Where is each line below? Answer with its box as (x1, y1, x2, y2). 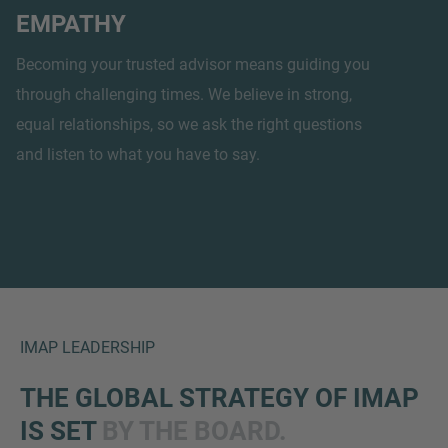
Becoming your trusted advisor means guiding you (16, 54, 370, 74)
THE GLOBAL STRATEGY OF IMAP (20, 382, 419, 413)
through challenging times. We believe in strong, (16, 84, 352, 104)
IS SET (20, 415, 102, 446)
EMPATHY (16, 9, 126, 38)
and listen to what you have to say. (16, 144, 260, 164)
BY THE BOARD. (102, 415, 287, 446)
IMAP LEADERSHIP (20, 337, 155, 357)
